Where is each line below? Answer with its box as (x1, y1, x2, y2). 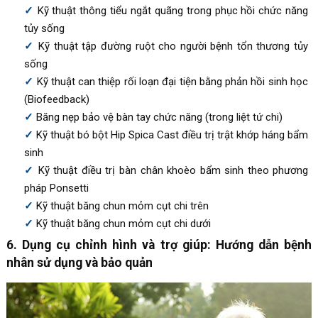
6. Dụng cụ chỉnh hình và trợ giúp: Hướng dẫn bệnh (6, 238, 312, 253)
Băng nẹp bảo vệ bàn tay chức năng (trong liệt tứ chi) (35, 111, 283, 124)
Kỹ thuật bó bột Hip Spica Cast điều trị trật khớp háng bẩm (35, 128, 309, 142)
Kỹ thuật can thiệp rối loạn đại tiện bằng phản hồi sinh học (36, 75, 309, 89)
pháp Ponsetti (23, 182, 89, 195)
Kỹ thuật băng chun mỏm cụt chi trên (35, 199, 209, 213)
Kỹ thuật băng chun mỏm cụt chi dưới (35, 217, 211, 231)
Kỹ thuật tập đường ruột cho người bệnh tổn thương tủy (38, 40, 309, 53)
